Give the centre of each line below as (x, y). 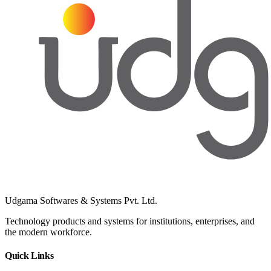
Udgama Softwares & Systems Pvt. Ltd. (81, 200)
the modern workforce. (48, 232)
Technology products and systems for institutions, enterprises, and (130, 221)
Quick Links (29, 255)
